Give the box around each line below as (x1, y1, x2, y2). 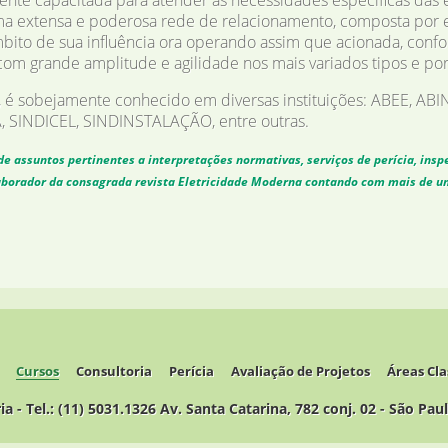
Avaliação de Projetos (231, 361, 370, 380)
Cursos (16, 361, 59, 380)
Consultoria (76, 361, 152, 380)
